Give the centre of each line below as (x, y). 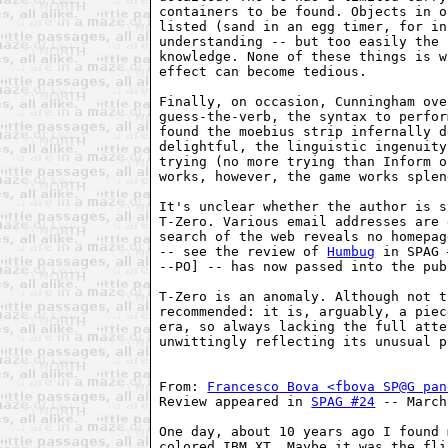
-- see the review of (243, 252)
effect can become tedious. (263, 72)
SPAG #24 (343, 402)
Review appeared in (235, 402)
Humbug (351, 252)
